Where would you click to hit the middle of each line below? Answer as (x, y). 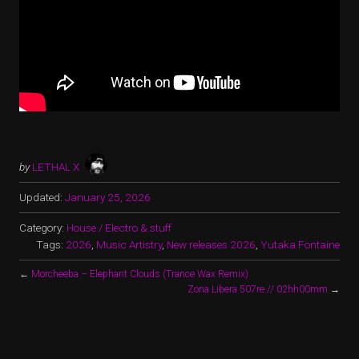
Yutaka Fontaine (300, 244)
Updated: (41, 197)
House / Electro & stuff (119, 228)
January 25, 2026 (108, 197)
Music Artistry (129, 244)
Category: (43, 228)
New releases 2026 (211, 244)
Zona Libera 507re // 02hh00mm (258, 289)
